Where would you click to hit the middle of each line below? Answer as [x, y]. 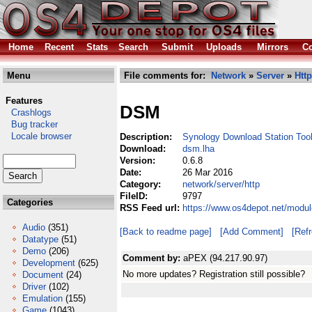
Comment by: [153, 258]
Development [49, 263]
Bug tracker [30, 124]
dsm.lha [198, 149]
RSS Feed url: [151, 208]
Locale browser [37, 136]
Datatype [40, 239]
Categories [29, 202]
